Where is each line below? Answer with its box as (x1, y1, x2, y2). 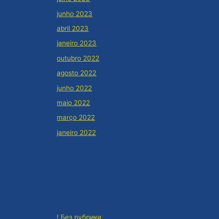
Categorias (27, 181, 94, 196)
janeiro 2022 (57, 128, 96, 136)
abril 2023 (57, 24, 89, 32)
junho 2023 (57, 9, 93, 18)
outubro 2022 (57, 54, 100, 62)
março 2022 (57, 113, 95, 122)
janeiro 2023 (57, 39, 97, 47)
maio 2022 (57, 99, 90, 107)
